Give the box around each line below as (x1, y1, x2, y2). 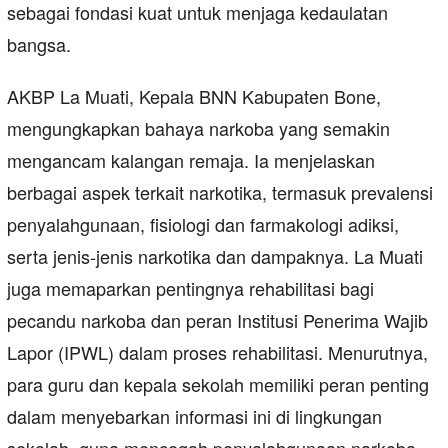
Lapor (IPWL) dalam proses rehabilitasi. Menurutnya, (7, 339, 428, 366)
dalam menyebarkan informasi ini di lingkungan (7, 403, 382, 430)
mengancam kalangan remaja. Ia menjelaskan (7, 147, 375, 174)
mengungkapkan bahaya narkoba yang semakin (7, 115, 390, 142)
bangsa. (7, 31, 71, 58)
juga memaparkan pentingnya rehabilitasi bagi (7, 275, 374, 302)
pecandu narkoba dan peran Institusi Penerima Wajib (7, 307, 428, 334)
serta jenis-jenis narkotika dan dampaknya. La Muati (7, 243, 423, 270)
